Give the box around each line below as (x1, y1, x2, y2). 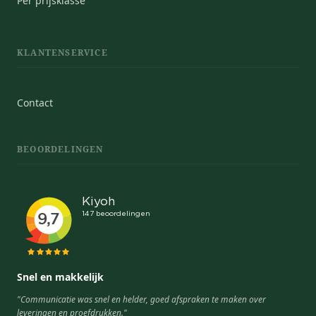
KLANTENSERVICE (17, 47, 108, 59)
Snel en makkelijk (17, 270, 104, 284)
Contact (17, 96, 53, 110)
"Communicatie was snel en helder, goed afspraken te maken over (17, 293, 266, 306)
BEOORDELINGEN (17, 143, 104, 156)
